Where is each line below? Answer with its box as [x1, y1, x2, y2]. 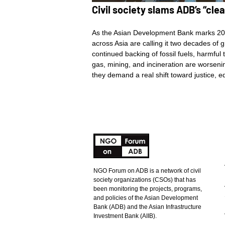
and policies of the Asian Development [93, 194, 198, 201]
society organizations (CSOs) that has [93, 176, 196, 183]
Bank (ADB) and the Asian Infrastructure [93, 203, 201, 210]
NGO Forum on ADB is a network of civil [93, 167, 201, 174]
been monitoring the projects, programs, [93, 185, 202, 192]
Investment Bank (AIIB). [93, 212, 158, 219]
